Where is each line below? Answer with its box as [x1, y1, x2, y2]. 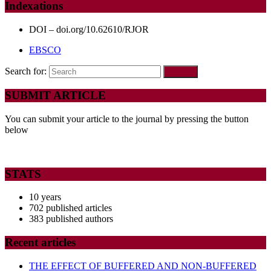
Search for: [5, 65, 47, 76]
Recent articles [5, 236, 76, 249]
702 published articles [29, 203, 112, 214]
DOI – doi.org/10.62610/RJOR [29, 24, 149, 34]
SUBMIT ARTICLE [5, 89, 106, 102]
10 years [29, 192, 61, 203]
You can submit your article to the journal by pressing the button [5, 113, 249, 124]
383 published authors [29, 214, 113, 224]
